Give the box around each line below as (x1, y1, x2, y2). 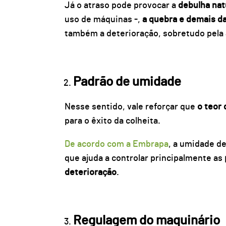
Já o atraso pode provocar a (64, 1, 178, 11)
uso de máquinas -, (64, 15, 142, 25)
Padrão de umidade (73, 75, 181, 89)
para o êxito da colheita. (64, 117, 160, 126)
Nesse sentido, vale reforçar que (64, 102, 197, 112)
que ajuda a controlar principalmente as (64, 153, 224, 163)
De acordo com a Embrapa (64, 139, 168, 149)
